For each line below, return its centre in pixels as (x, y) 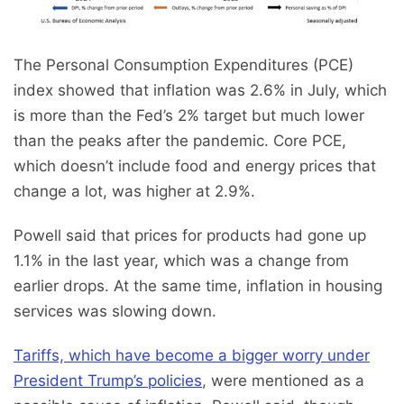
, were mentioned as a (283, 380)
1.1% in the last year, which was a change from (181, 260)
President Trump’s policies (108, 380)
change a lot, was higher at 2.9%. (134, 191)
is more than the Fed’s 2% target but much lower (189, 115)
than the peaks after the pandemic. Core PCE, (180, 140)
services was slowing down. (115, 311)
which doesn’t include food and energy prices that (195, 165)
